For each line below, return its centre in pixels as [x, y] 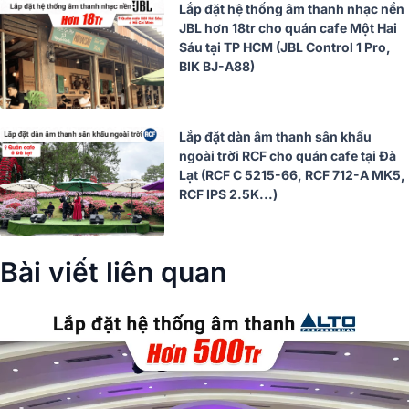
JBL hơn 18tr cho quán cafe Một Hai [288, 28]
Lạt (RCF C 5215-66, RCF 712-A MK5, [292, 175]
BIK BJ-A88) [217, 67]
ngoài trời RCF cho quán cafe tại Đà [288, 156]
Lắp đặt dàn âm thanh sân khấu [275, 137]
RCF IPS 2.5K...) [228, 194]
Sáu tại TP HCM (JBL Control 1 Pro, [285, 47]
